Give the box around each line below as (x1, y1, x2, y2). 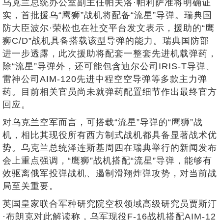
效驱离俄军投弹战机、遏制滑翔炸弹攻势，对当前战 (2, 168, 217, 178)
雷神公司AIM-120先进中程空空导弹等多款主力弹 (2, 74, 207, 84)
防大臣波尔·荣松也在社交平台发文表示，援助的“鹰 (2, 23, 215, 33)
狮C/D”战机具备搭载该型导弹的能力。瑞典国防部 (2, 36, 209, 46)
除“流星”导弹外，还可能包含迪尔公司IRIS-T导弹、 (2, 61, 215, 71)
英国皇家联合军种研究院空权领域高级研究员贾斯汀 (2, 199, 217, 209)
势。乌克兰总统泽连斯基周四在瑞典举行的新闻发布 (2, 143, 217, 153)
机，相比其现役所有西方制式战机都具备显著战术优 (2, 130, 217, 140)
